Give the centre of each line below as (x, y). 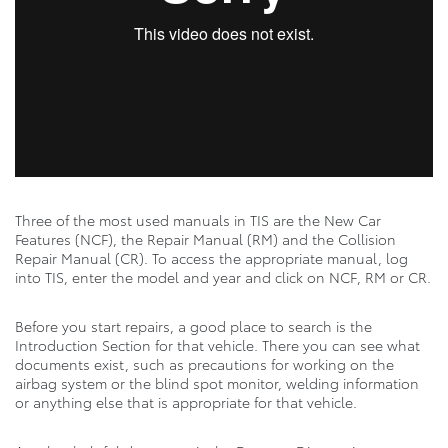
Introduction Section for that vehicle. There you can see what (217, 344)
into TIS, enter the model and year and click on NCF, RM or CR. (223, 276)
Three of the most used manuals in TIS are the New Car (198, 219)
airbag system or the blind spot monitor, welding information (217, 382)
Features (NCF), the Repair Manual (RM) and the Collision (205, 238)
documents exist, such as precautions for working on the (204, 363)
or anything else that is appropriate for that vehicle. (186, 401)
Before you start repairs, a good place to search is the (193, 325)
